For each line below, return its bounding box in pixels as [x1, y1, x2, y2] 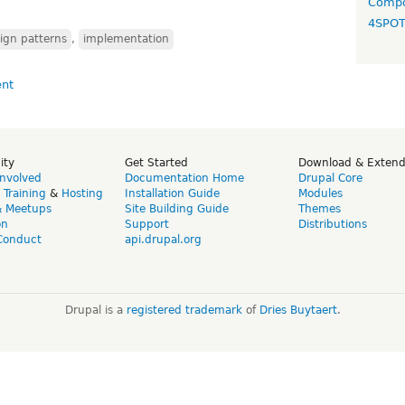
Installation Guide [125, 186, 220, 200]
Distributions [298, 217, 367, 231]
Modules [298, 186, 343, 200]
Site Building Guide [125, 202, 229, 215]
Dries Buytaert [259, 303, 337, 316]
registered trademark [126, 303, 242, 316]
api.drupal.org [125, 232, 202, 246]
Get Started [125, 155, 188, 169]
